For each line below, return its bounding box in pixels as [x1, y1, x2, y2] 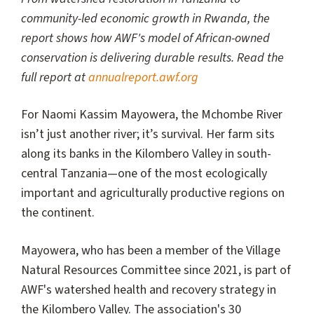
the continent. [21, 204, 95, 222]
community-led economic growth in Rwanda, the [21, 10, 270, 28]
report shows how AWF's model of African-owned [21, 29, 270, 48]
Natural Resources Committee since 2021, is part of [21, 261, 291, 279]
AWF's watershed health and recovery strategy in [21, 280, 276, 299]
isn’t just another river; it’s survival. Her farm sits [21, 125, 275, 144]
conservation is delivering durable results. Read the [21, 49, 284, 67]
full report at [21, 69, 88, 87]
